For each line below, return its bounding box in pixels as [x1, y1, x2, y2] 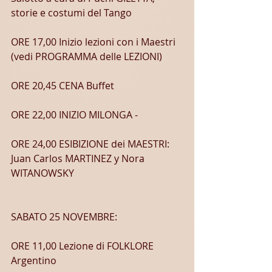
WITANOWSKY [11, 166, 74, 180]
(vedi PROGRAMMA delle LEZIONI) [11, 50, 162, 63]
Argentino [11, 254, 56, 267]
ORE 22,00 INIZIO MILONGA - [11, 108, 138, 121]
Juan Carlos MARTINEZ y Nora [11, 152, 147, 165]
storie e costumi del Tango [11, 6, 132, 19]
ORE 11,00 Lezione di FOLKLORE [11, 239, 156, 253]
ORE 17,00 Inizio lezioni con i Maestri [11, 35, 178, 49]
